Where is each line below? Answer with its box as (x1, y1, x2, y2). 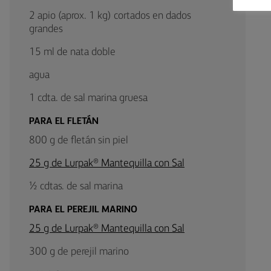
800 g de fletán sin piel (29, 135, 128, 146)
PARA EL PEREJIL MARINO (29, 205, 137, 215)
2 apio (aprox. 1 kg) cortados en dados (29, 10, 191, 21)
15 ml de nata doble (29, 47, 116, 57)
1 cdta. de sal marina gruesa (29, 93, 148, 103)
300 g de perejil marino (29, 246, 129, 257)
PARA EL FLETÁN (29, 117, 99, 126)
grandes (29, 24, 63, 34)
